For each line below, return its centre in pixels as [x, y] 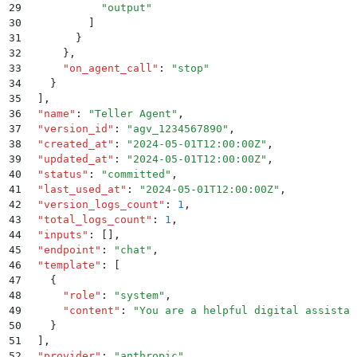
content [92, 311]
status [63, 175]
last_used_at [82, 190]
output [127, 8]
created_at [76, 144]
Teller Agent [133, 114]
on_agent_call [111, 69]
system [139, 296]
